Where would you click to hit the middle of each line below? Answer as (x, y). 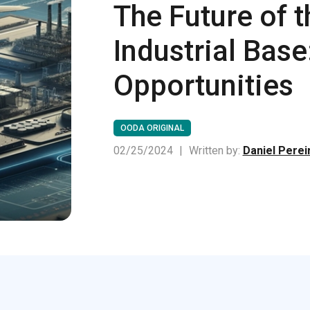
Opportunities (203, 85)
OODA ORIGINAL (152, 128)
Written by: (216, 150)
